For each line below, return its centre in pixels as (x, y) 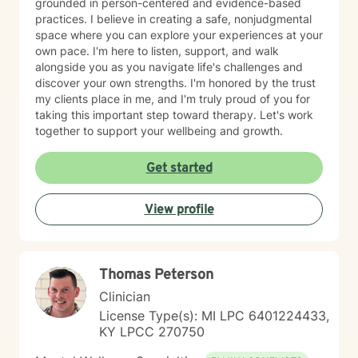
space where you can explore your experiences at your (179, 35)
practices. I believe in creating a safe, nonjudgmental (173, 19)
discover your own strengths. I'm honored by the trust (113, 83)
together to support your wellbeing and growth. (159, 131)
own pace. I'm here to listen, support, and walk (157, 51)
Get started (179, 169)
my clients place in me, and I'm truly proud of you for (173, 99)
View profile (179, 210)
